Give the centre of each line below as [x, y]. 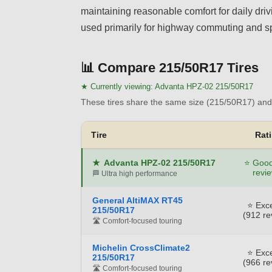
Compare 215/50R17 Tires [178, 67]
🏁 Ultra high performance [135, 173]
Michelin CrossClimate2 [141, 247]
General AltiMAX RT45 [138, 200]
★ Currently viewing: [118, 86]
